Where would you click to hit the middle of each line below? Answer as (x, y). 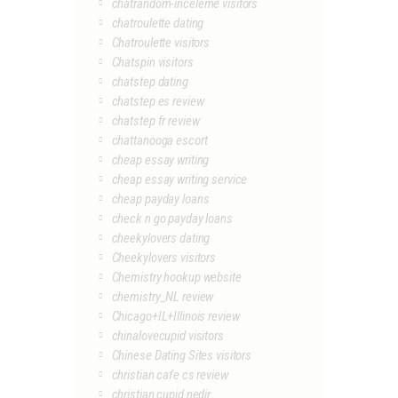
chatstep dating (150, 82)
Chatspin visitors (152, 63)
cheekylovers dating (161, 239)
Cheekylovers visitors (164, 258)
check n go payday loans (172, 219)
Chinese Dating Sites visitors (182, 356)
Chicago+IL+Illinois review (175, 317)
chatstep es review (158, 102)
